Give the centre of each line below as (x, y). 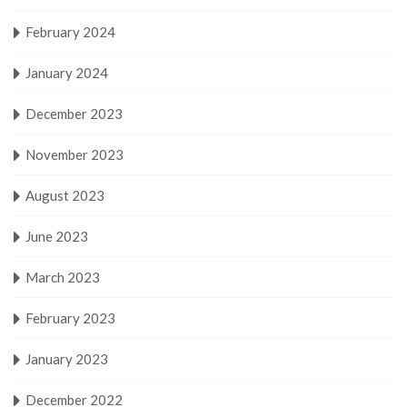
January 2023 (67, 358)
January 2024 (67, 72)
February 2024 (70, 31)
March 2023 (63, 277)
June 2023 (57, 236)
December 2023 (74, 113)
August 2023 (65, 195)
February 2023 (70, 318)
